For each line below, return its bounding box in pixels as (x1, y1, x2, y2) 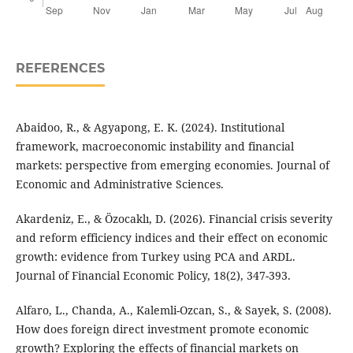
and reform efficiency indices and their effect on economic (15, 230, 328, 246)
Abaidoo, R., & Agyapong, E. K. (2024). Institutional (15, 120, 284, 136)
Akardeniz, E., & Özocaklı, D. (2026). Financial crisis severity (15, 211, 333, 227)
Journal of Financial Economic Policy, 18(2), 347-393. (15, 268, 291, 284)
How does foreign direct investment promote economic (15, 321, 309, 337)
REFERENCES (15, 61, 105, 76)
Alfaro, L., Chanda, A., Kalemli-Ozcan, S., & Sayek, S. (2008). (15, 303, 332, 318)
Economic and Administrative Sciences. (15, 176, 224, 192)
